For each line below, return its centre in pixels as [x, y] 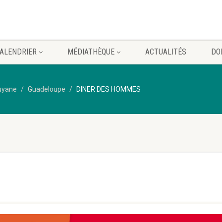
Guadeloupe [47, 89]
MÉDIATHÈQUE [91, 52]
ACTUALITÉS [166, 52]
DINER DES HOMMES [109, 89]
